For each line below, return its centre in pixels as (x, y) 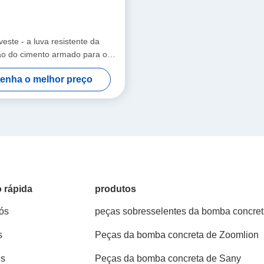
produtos (116, 189)
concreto (38, 67)
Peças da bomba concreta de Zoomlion (177, 235)
